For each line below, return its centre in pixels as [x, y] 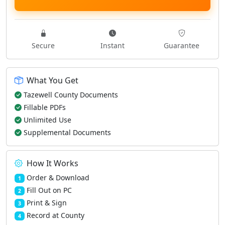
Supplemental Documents [67, 132]
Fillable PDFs [45, 107]
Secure [43, 45]
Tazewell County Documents [71, 95]
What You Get [52, 80]
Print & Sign [46, 203]
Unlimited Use [47, 120]
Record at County [55, 215]
